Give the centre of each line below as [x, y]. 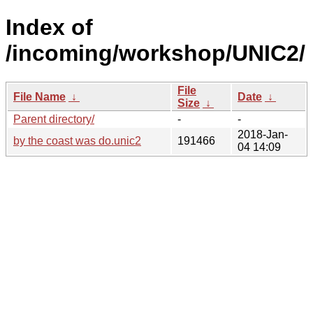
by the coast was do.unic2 [77, 140]
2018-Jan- [263, 134]
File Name [39, 96]
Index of [49, 28]
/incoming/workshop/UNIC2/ [155, 53]
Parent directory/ [54, 119]
